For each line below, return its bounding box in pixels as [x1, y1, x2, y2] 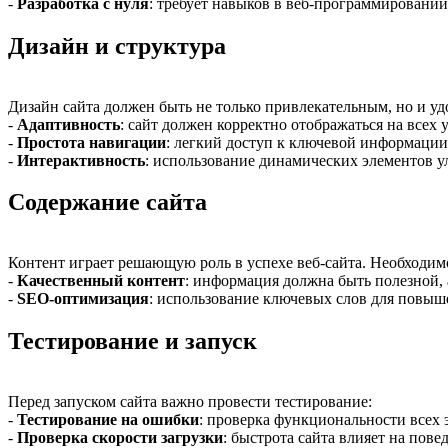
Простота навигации [17, 133, 166, 151]
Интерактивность [17, 151, 145, 169]
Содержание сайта [8, 189, 207, 216]
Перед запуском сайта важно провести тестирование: [8, 393, 372, 411]
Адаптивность [17, 115, 120, 133]
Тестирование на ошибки [17, 411, 199, 429]
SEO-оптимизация [17, 290, 149, 308]
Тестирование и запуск [8, 328, 257, 355]
